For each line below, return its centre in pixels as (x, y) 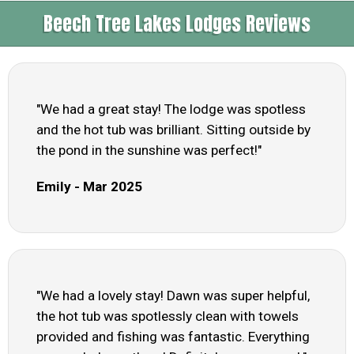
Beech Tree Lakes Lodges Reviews (177, 24)
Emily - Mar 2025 (89, 187)
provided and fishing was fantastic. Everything (173, 337)
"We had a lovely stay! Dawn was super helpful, (173, 296)
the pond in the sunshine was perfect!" (149, 151)
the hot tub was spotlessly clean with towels (168, 316)
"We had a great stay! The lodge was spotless (171, 109)
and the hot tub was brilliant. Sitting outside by (173, 130)
